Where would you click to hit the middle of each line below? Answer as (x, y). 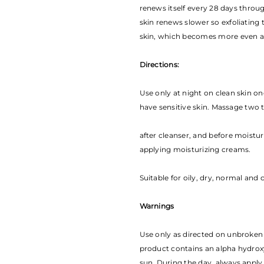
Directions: (159, 65)
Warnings (157, 206)
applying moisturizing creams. (195, 149)
